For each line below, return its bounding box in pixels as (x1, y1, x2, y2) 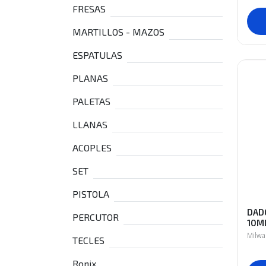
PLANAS (72, 72, 108, 84)
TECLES (72, 235, 104, 246)
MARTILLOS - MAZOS (72, 26, 164, 37)
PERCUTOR (72, 211, 119, 223)
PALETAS (72, 96, 110, 107)
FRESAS (72, 3, 106, 14)
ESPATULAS (72, 49, 122, 61)
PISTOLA (72, 188, 109, 199)
